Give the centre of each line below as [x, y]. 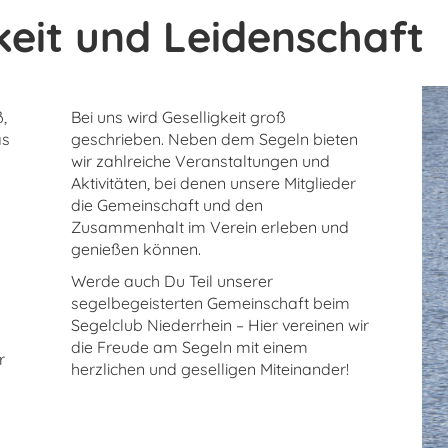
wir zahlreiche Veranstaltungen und [200, 161]
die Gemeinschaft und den [166, 205]
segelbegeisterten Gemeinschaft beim [210, 303]
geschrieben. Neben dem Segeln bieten [214, 139]
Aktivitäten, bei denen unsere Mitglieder [213, 183]
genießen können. [135, 249]
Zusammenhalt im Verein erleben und [209, 227]
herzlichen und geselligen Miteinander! [209, 369]
